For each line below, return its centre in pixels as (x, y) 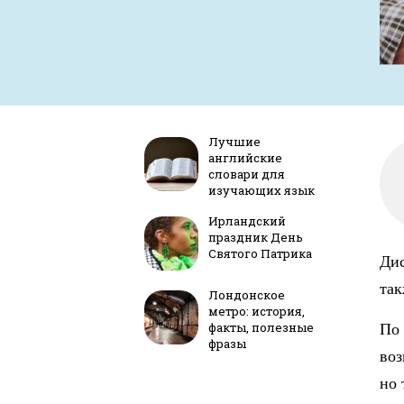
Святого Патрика (260, 254)
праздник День (256, 238)
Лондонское (247, 295)
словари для (247, 174)
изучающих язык (262, 191)
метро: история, (257, 312)
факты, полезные (261, 328)
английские (245, 158)
